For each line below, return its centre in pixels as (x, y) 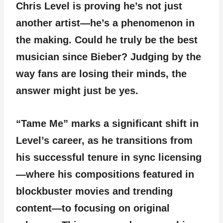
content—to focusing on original (93, 208)
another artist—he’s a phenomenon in (105, 23)
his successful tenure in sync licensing (109, 157)
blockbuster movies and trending (94, 191)
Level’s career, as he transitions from (104, 140)
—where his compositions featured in (105, 174)
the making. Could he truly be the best (107, 40)
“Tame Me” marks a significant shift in (107, 123)
